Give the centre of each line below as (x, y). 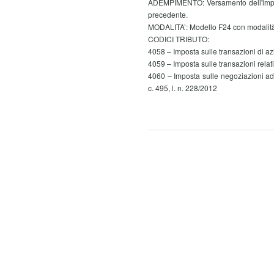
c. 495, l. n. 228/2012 (183, 88)
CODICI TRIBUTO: (179, 39)
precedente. (168, 14)
